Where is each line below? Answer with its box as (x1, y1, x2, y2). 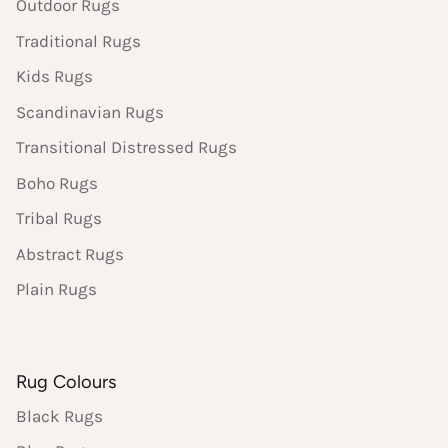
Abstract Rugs (16, 243, 124, 264)
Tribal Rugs (16, 208, 102, 229)
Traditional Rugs (16, 30, 141, 51)
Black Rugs (16, 405, 103, 426)
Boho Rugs (16, 172, 98, 193)
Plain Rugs (16, 279, 97, 300)
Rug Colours (16, 370, 117, 393)
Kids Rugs (16, 66, 93, 87)
